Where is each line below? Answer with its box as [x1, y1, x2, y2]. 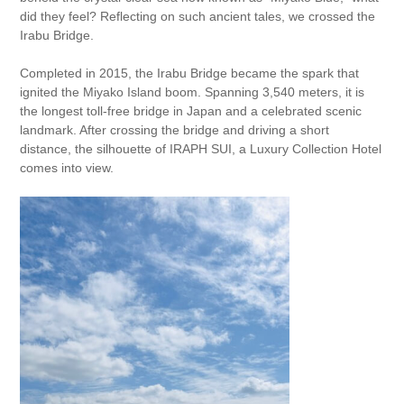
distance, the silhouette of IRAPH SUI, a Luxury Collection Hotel [20, 142, 382, 156]
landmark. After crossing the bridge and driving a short [20, 123, 330, 137]
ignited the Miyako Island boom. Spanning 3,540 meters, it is [20, 85, 365, 99]
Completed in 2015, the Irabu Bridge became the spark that [20, 66, 360, 80]
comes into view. [20, 161, 115, 175]
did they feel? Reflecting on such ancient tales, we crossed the [20, 9, 376, 23]
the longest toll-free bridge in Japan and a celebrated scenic [20, 104, 363, 118]
